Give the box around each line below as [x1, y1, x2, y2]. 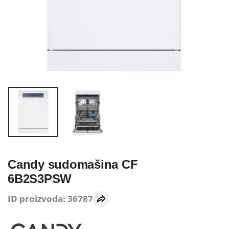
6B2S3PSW [8, 171, 72, 186]
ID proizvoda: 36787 [8, 193, 93, 205]
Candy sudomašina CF [8, 157, 138, 171]
